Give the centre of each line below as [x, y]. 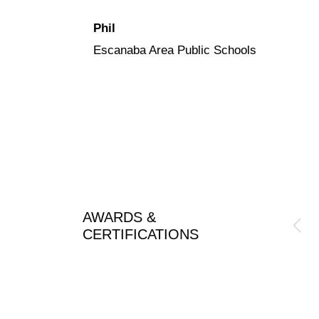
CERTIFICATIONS [140, 234]
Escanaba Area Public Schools [174, 50]
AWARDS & [119, 217]
